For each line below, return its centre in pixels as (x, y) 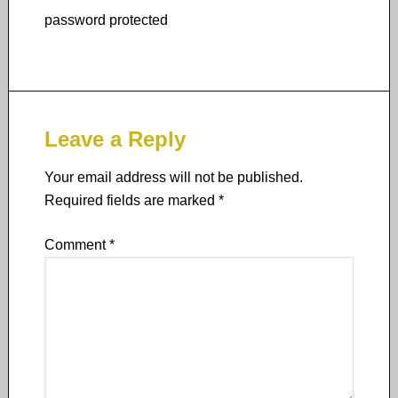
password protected (106, 20)
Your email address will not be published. (173, 177)
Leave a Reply (115, 139)
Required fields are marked (131, 200)
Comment (76, 245)
